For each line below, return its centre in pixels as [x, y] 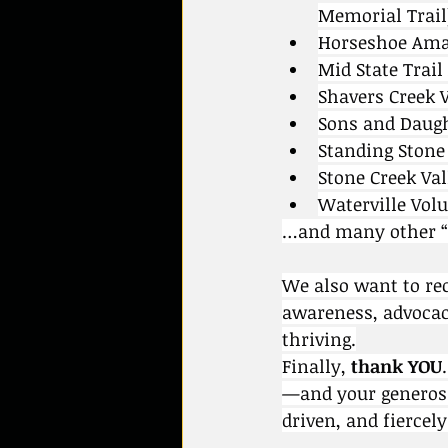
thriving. [319, 339]
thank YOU [396, 366]
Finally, [316, 366]
